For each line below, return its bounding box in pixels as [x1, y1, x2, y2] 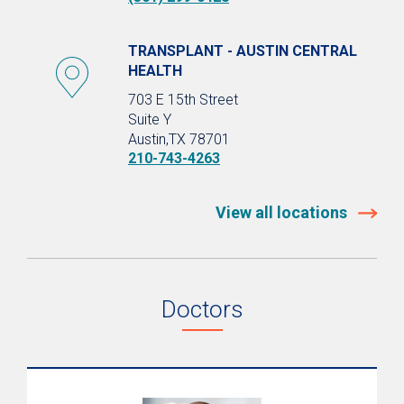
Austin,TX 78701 [128, 130, 230, 148]
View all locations [216, 202, 352, 222]
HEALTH [128, 61, 182, 79]
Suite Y [128, 110, 171, 128]
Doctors [161, 295, 243, 323]
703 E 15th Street [128, 90, 238, 108]
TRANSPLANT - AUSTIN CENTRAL [128, 41, 357, 60]
